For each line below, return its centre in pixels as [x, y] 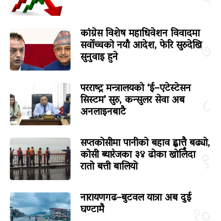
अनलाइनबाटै [103, 113]
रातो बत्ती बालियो [109, 167]
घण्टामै [92, 210]
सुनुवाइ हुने [99, 58]
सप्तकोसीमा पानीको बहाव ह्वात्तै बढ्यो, [145, 143]
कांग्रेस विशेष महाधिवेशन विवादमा [140, 34]
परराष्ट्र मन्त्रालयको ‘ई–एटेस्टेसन [135, 89]
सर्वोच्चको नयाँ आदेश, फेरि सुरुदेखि [141, 46]
